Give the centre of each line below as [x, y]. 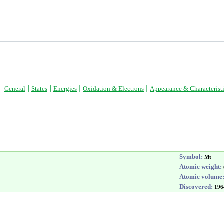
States [39, 89]
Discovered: [196, 187]
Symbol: [191, 157]
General [15, 89]
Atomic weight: [201, 167]
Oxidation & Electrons [113, 89]
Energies [65, 89]
